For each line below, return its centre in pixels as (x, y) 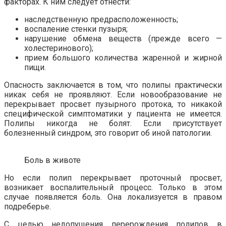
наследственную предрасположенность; (101, 19)
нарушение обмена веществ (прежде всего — (123, 38)
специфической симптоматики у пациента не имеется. (113, 114)
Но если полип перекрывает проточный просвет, (113, 178)
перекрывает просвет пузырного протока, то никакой (113, 104)
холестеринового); (59, 48)
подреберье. (27, 206)
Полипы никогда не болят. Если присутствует (113, 123)
